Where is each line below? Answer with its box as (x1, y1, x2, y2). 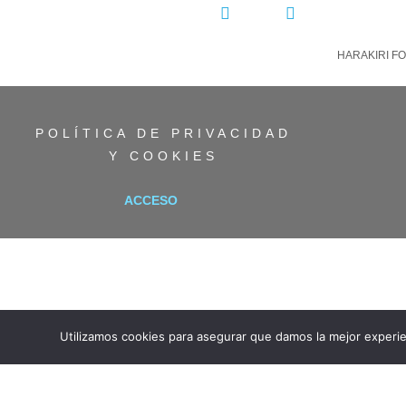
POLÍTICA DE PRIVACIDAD (35, 126, 292, 141)
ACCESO (123, 193, 178, 208)
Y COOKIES (109, 149, 218, 164)
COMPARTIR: (92, 7, 198, 23)
